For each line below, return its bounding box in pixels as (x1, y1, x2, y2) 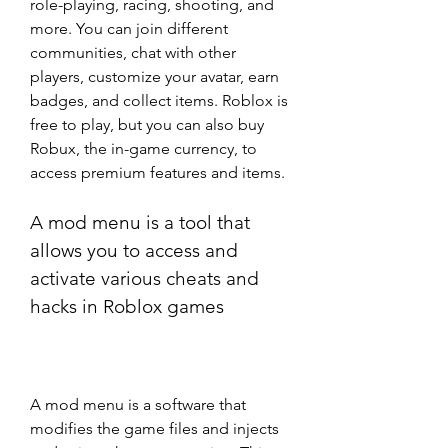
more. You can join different (30, 19, 228, 38)
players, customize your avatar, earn (30, 67, 279, 86)
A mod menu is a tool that (30, 211, 250, 234)
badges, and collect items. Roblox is (30, 91, 288, 110)
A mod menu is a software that (30, 395, 246, 414)
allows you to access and (30, 239, 238, 262)
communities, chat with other (30, 43, 236, 62)
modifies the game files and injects (30, 419, 279, 438)
